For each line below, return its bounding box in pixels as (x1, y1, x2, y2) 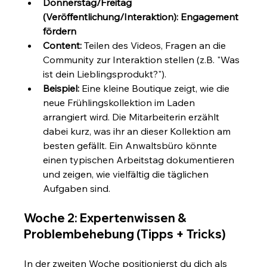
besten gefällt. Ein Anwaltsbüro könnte (43, 139, 220, 151)
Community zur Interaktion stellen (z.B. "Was (43, 53, 243, 66)
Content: (43, 39, 82, 51)
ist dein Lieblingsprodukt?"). (43, 67, 167, 80)
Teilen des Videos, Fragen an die (82, 39, 229, 51)
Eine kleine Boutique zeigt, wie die (79, 82, 232, 94)
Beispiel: (43, 82, 80, 94)
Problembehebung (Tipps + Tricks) (24, 226, 226, 241)
